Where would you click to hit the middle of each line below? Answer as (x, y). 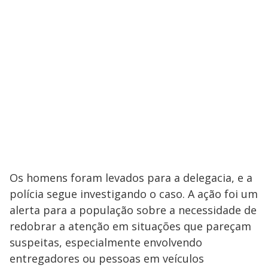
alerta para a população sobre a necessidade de (133, 210)
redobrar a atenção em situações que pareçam (130, 226)
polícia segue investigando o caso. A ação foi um (134, 194)
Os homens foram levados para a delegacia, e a (131, 178)
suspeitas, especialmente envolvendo (106, 242)
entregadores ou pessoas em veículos (107, 258)
